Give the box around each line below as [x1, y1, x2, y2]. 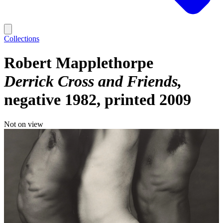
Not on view [4, 119, 43, 128]
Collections [4, 34, 39, 43]
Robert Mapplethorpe [4, 54, 153, 72]
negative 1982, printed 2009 [4, 91, 191, 109]
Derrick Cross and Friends [4, 72, 178, 91]
